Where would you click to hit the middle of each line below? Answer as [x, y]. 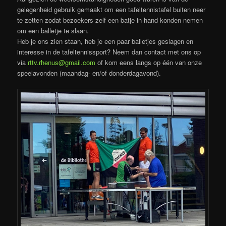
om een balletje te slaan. [53, 31]
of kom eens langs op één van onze [149, 62]
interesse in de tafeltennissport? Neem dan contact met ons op [109, 52]
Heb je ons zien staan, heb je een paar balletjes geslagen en [105, 41]
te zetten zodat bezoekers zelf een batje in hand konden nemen [110, 20]
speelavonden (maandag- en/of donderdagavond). [89, 73]
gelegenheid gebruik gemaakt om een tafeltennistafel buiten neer [111, 9]
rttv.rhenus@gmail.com [62, 62]
